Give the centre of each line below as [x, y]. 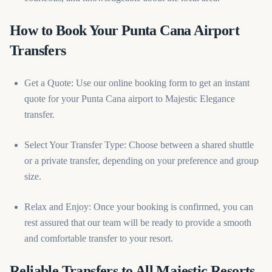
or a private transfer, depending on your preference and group [141, 161]
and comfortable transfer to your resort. [99, 238]
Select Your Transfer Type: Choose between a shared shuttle [139, 145]
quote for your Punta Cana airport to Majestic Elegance [130, 99]
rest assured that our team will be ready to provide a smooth [138, 223]
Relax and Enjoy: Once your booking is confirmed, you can [139, 207]
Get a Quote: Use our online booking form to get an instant [137, 83]
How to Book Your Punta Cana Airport [124, 30]
